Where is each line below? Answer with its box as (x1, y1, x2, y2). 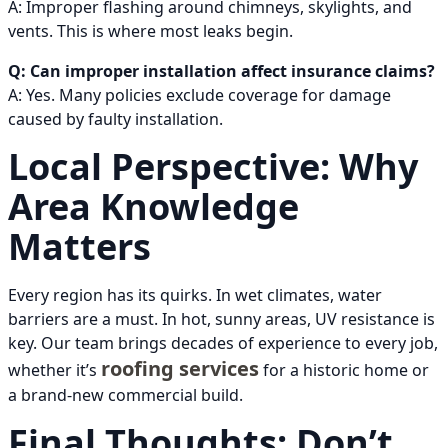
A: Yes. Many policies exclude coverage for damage (8, 84, 391, 107)
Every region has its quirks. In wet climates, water (8, 284, 382, 307)
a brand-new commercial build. (8, 384, 243, 407)
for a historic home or (259, 359, 429, 382)
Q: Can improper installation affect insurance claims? (8, 60, 435, 83)
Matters (8, 222, 151, 272)
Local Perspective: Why (8, 142, 418, 192)
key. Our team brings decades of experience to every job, (8, 332, 438, 355)
